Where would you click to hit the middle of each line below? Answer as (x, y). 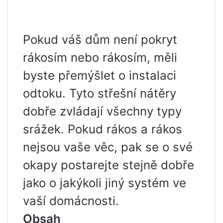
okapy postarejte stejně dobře (109, 165)
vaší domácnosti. (71, 201)
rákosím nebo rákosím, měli (100, 57)
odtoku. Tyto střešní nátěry (100, 93)
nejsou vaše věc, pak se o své (108, 147)
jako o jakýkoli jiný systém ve (105, 183)
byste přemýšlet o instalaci (100, 75)
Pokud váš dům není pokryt (100, 40)
